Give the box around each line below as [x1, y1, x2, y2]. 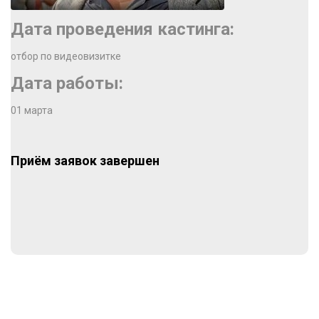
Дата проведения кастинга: [11, 19, 234, 39]
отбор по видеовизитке [11, 51, 121, 62]
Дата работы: [11, 73, 123, 93]
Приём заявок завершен [11, 153, 159, 168]
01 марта [11, 105, 53, 116]
